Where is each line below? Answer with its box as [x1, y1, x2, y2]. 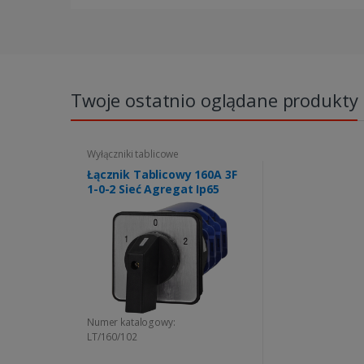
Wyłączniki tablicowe [87, 146, 180, 161]
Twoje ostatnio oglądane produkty [71, 87, 358, 112]
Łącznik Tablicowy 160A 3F [87, 166, 237, 182]
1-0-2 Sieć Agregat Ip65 [87, 180, 219, 197]
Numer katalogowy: [87, 314, 175, 329]
